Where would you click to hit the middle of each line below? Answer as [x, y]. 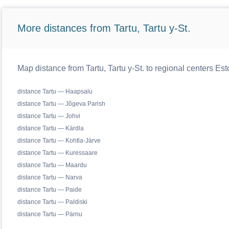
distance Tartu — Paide [49, 190]
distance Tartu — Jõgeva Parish [61, 104]
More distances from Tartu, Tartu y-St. [104, 28]
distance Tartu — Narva [50, 177]
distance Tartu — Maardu [52, 165]
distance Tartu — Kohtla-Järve [59, 141]
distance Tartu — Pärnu [50, 214]
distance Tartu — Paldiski [52, 202]
